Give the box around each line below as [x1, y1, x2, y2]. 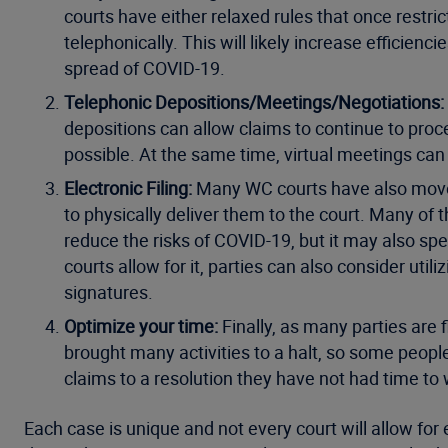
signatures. [64, 280, 157, 304]
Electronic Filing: [64, 176, 196, 200]
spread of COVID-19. [64, 56, 225, 80]
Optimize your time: [64, 314, 222, 338]
